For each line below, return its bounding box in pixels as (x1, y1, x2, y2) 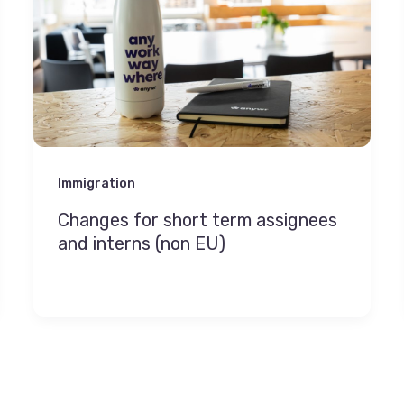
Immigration (58, 176, 136, 192)
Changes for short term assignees (58, 208, 338, 231)
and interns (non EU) (58, 232, 226, 254)
